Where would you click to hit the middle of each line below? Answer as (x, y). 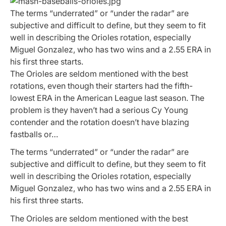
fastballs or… (34, 134)
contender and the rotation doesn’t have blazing (100, 122)
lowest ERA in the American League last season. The (107, 98)
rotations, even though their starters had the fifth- (101, 86)
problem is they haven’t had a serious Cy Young (99, 110)
